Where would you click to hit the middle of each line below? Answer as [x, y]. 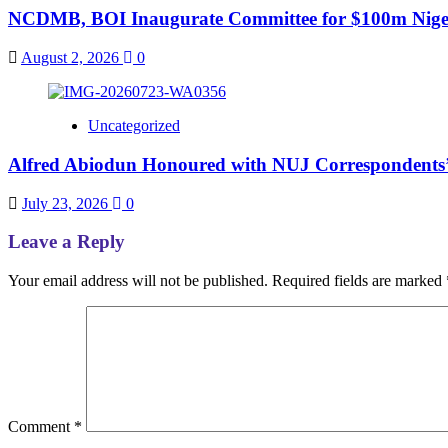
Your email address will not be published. [138, 280]
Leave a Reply [66, 242]
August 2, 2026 [72, 58]
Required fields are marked [359, 280]
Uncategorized [134, 126]
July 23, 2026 [67, 203]
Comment [41, 426]
